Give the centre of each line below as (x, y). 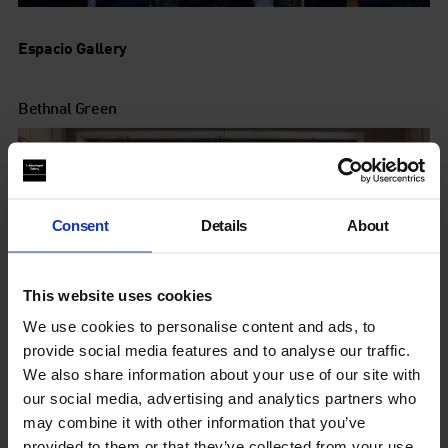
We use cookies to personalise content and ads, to (199, 326)
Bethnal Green (67, 108)
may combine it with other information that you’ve (194, 422)
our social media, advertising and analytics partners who (219, 398)
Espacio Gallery (72, 48)
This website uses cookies (118, 294)
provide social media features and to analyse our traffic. (217, 350)
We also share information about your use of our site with (222, 374)
